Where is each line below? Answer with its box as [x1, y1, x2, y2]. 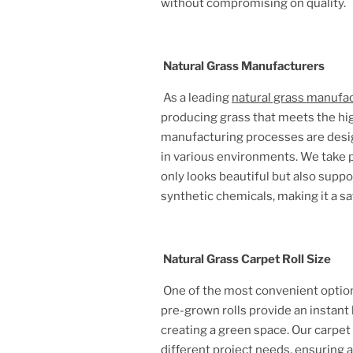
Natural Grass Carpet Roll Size [161, 251, 331, 266]
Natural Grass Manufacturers [163, 58, 325, 73]
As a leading [163, 90, 232, 105]
